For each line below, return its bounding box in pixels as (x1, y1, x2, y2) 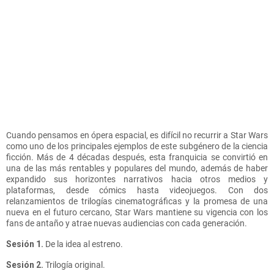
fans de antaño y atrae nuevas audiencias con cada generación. (6, 218, 247, 228)
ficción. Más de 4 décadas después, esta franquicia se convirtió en (6, 152, 268, 162)
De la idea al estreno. (43, 239, 123, 249)
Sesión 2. (6, 259, 43, 270)
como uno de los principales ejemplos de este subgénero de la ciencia (6, 141, 268, 151)
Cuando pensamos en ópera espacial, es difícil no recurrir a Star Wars (6, 130, 268, 140)
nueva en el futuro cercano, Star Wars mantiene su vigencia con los (6, 207, 268, 217)
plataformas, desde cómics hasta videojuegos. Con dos (6, 185, 268, 195)
